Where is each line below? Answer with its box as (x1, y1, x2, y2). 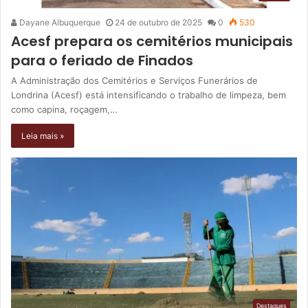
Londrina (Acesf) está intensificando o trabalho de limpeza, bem (11, 89, 286, 100)
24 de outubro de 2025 (115, 16, 202, 27)
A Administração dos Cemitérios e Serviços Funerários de (11, 74, 258, 86)
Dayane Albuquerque (17, 16, 100, 27)
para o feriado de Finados (11, 50, 193, 70)
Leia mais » (21, 130, 64, 141)
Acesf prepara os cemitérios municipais (11, 31, 293, 51)
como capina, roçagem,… (11, 103, 118, 115)
